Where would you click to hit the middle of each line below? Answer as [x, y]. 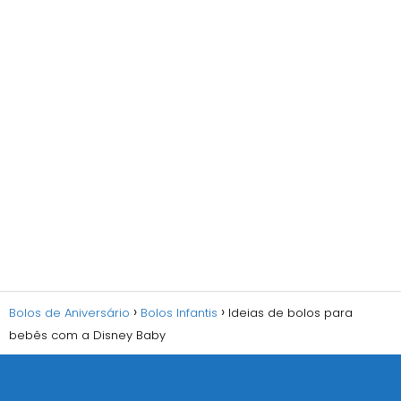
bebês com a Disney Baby [87, 336]
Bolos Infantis [179, 313]
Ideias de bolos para [290, 313]
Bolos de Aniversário [69, 313]
